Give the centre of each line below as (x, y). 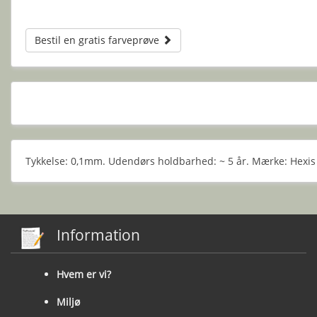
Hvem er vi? (84, 274)
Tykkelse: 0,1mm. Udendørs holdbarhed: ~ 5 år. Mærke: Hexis (171, 161)
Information (98, 235)
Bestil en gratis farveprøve (98, 40)
